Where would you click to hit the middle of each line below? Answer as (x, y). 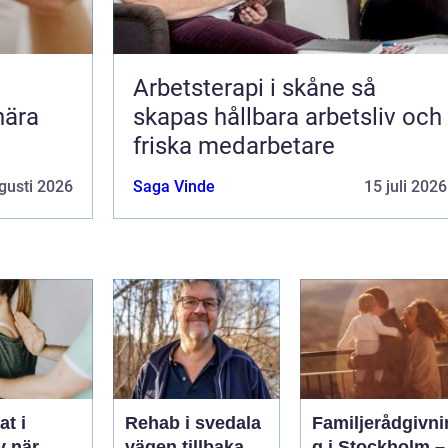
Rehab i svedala (193, 422)
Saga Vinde (174, 186)
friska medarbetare (234, 145)
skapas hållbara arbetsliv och (287, 116)
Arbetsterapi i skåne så (242, 87)
